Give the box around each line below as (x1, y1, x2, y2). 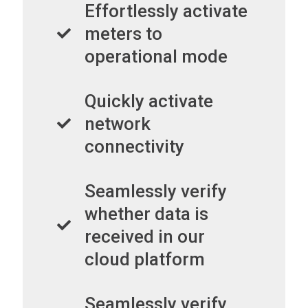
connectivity (85, 135, 184, 157)
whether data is (85, 203, 208, 224)
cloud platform (85, 248, 205, 269)
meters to (85, 23, 162, 44)
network (85, 113, 151, 134)
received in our (85, 225, 205, 247)
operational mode (85, 45, 228, 67)
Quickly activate (85, 90, 213, 111)
